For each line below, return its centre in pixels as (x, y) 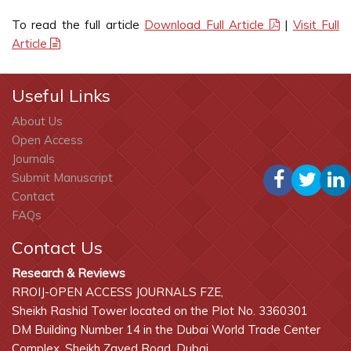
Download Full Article (207, 25)
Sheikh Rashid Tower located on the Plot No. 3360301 (160, 311)
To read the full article (78, 25)
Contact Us (57, 248)
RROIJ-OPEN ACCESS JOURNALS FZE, (118, 292)
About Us (37, 121)
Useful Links (61, 96)
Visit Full (316, 25)
